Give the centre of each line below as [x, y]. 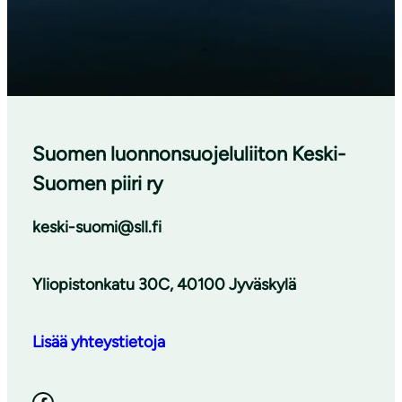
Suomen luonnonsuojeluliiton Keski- [189, 153]
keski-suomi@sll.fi [97, 227]
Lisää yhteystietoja [99, 341]
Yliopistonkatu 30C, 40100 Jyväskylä [164, 284]
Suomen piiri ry [98, 183]
